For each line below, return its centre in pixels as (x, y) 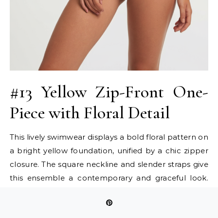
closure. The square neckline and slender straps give (109, 164)
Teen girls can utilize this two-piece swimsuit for (109, 192)
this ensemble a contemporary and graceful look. (109, 178)
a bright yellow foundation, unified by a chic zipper (109, 151)
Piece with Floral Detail (90, 113)
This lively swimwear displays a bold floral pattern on (109, 137)
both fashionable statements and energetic (109, 205)
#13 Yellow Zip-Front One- (109, 92)
